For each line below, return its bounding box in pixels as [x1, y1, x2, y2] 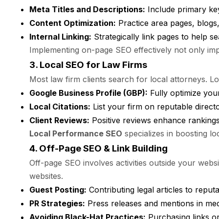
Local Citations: [29, 102, 90, 111]
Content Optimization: [29, 18, 116, 28]
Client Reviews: [29, 115, 89, 125]
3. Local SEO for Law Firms [29, 59, 147, 70]
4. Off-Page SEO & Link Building [29, 143, 168, 154]
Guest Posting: [29, 185, 87, 195]
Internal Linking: [29, 32, 91, 42]
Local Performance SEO [29, 129, 122, 138]
